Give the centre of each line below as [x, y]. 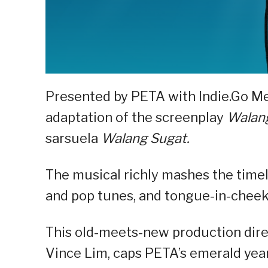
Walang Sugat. [145, 138]
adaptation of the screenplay [136, 118]
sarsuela [73, 138]
